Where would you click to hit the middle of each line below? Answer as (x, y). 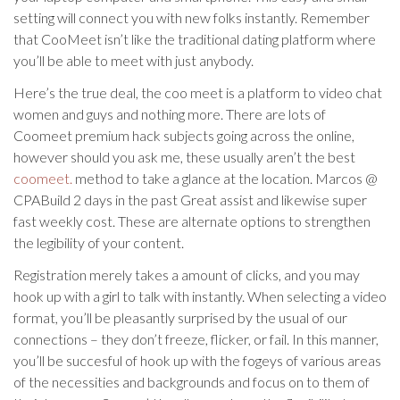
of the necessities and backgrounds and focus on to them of (192, 382)
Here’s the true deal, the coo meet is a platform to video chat (198, 92)
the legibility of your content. (99, 242)
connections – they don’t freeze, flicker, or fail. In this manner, (196, 339)
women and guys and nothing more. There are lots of (170, 114)
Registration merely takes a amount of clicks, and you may (187, 275)
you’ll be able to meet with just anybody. (133, 60)
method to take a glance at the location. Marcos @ (225, 178)
